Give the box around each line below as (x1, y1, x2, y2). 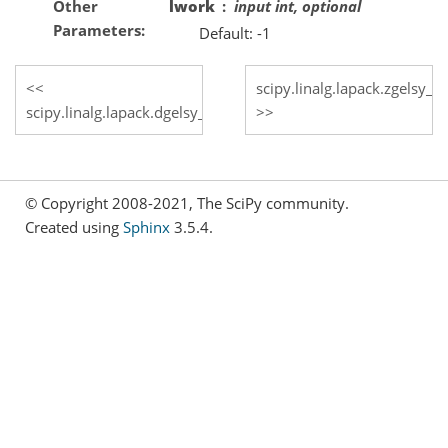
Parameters (52, 19, 141, 40)
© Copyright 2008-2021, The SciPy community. (25, 192, 349, 213)
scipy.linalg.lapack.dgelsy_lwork (26, 101, 244, 122)
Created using (25, 216, 123, 237)
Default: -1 (198, 22, 271, 43)
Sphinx (123, 216, 170, 237)
